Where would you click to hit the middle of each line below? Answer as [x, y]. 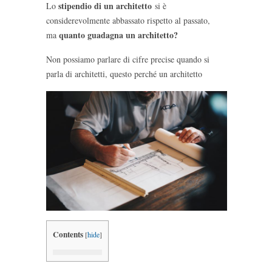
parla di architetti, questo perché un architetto [124, 73]
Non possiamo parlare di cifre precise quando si [128, 59]
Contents [68, 234]
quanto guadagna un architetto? [118, 35]
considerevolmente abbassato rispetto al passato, [128, 20]
